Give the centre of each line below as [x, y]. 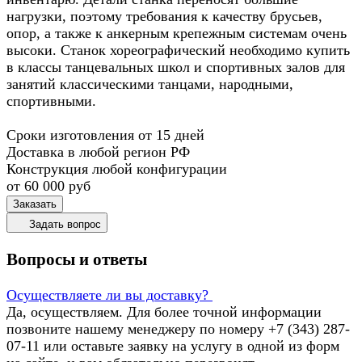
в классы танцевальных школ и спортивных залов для [176, 67]
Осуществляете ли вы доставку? [107, 295]
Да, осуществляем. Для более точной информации [164, 312]
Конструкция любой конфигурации [117, 169]
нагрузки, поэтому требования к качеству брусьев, [164, 17]
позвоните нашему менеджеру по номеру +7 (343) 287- [178, 329]
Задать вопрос [65, 225]
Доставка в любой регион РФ [98, 152]
